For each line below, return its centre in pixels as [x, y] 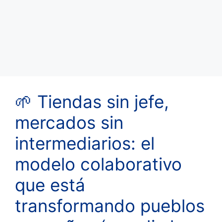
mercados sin [69, 122]
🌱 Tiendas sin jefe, [92, 101]
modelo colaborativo [98, 164]
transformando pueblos [110, 205]
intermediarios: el [85, 143]
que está [50, 185]
